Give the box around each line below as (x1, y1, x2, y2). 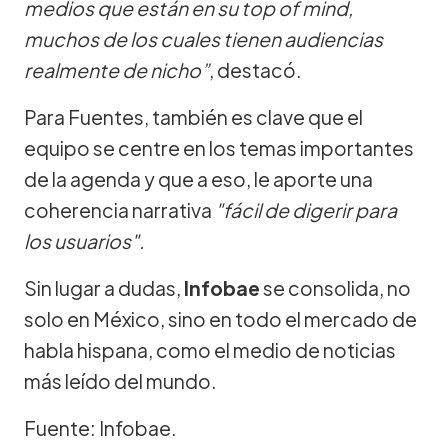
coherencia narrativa (24, 197, 215, 222)
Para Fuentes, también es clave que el (24, 104, 363, 129)
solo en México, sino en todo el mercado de (24, 306, 417, 331)
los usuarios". (24, 228, 145, 253)
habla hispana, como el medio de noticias (24, 337, 396, 362)
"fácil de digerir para (215, 197, 397, 222)
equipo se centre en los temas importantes (24, 135, 414, 160)
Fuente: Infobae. (24, 415, 177, 440)
